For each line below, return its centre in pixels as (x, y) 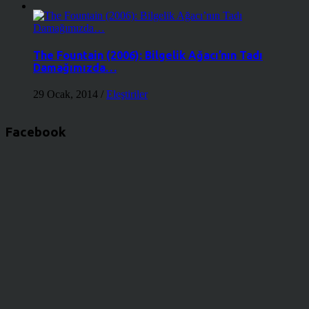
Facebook (36, 132)
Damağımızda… (75, 68)
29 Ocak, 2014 (67, 94)
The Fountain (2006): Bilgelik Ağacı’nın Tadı (148, 56)
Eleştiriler (127, 94)
